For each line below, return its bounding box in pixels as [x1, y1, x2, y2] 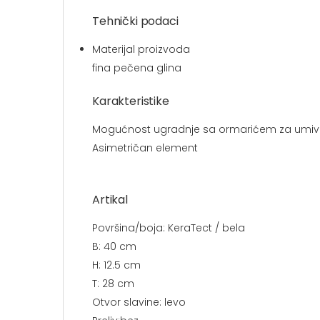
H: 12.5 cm [92, 258, 141, 273]
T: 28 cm [92, 276, 134, 291]
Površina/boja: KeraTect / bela [92, 221, 245, 236]
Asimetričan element [92, 141, 198, 156]
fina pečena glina [92, 61, 181, 76]
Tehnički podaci [92, 13, 179, 30]
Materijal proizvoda [92, 42, 190, 57]
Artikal [92, 191, 128, 209]
